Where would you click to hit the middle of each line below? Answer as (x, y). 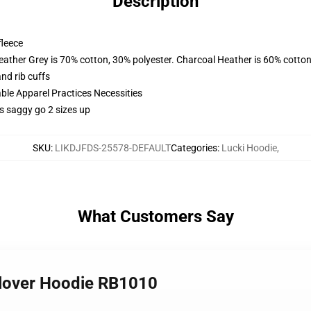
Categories (194, 148)
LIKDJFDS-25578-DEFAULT (112, 148)
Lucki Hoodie (249, 148)
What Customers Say (155, 217)
